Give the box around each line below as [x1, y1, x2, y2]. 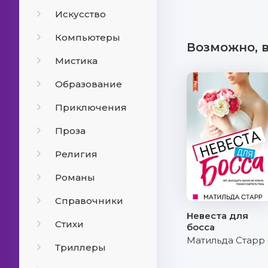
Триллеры [55, 242, 106, 253]
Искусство [55, 8, 106, 20]
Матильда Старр [187, 234, 266, 246]
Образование [55, 78, 122, 90]
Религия [55, 148, 98, 160]
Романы [55, 172, 95, 183]
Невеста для [187, 210, 249, 221]
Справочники [55, 195, 123, 206]
